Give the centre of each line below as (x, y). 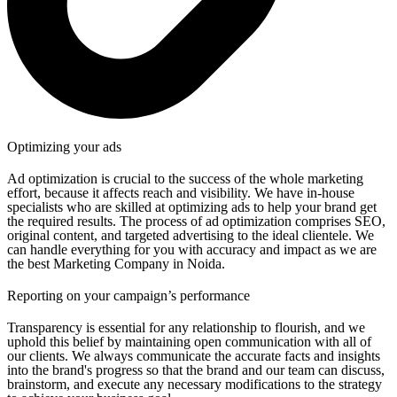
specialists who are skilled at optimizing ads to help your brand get (192, 207)
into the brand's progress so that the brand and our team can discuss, (196, 370)
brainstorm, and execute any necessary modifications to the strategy (195, 384)
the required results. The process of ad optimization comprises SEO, (196, 221)
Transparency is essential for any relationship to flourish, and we (186, 327)
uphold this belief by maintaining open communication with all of (189, 342)
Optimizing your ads (64, 147)
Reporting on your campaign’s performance (128, 296)
